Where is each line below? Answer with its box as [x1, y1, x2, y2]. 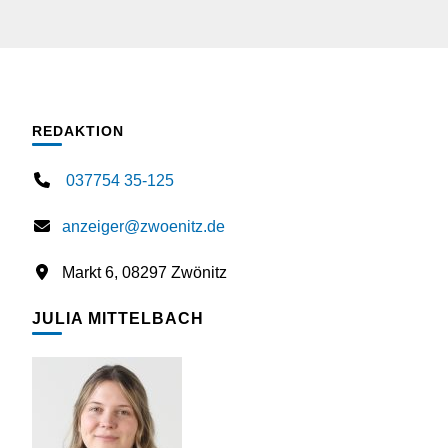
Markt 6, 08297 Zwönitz [62, 264, 227, 282]
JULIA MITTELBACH [32, 310, 204, 328]
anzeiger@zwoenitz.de [62, 218, 225, 236]
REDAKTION [32, 123, 124, 140]
